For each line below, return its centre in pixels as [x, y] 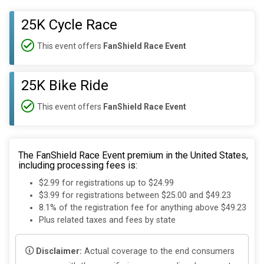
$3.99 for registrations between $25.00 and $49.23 [135, 196]
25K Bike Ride [65, 85]
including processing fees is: [78, 165]
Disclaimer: [59, 251]
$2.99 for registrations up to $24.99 [106, 183]
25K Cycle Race [69, 25]
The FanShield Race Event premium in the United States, [133, 155]
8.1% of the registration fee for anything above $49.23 [143, 208]
